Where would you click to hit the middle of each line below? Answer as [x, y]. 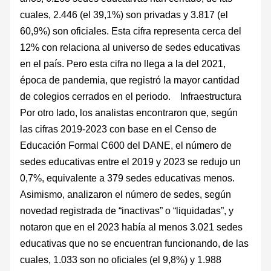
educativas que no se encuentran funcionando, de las [135, 243]
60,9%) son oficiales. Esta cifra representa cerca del [131, 31]
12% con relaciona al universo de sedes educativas [130, 47]
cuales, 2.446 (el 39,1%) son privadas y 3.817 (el [124, 14]
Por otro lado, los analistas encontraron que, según [129, 112]
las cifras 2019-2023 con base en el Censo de [119, 129]
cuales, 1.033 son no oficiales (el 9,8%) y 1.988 [121, 259]
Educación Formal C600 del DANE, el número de [126, 145]
